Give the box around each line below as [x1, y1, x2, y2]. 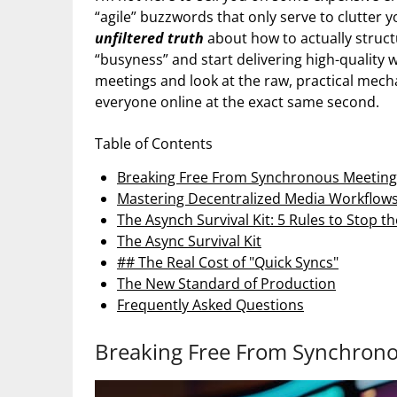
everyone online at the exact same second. [95, 91, 379, 112]
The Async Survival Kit [117, 230, 261, 251]
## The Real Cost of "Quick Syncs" [117, 252, 339, 272]
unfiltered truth [95, 27, 204, 48]
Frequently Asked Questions [117, 294, 304, 315]
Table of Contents [95, 133, 213, 153]
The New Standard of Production [117, 273, 336, 293]
